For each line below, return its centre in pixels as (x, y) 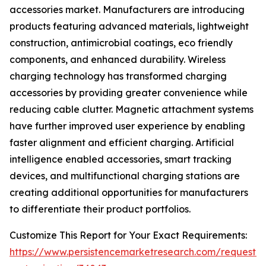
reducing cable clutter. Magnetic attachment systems (132, 110)
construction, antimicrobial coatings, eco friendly (121, 43)
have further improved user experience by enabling (127, 126)
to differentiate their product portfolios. (100, 209)
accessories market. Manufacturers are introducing (127, 10)
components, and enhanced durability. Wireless (118, 60)
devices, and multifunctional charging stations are (125, 176)
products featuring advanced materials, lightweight (129, 26)
